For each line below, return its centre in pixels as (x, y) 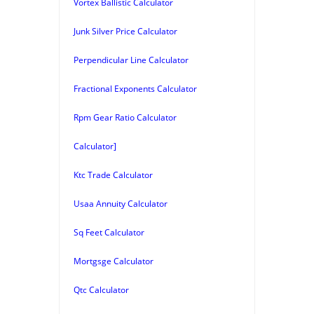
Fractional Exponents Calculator (135, 88)
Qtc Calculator (101, 289)
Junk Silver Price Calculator (125, 31)
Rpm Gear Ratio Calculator (125, 117)
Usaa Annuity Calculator (121, 203)
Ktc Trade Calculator (113, 175)
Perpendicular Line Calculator (131, 60)
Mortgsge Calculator (114, 261)
